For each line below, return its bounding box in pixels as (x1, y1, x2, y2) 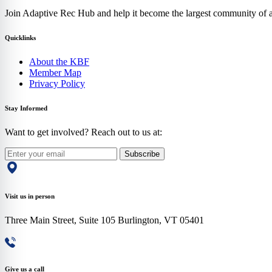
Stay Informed (5, 104, 47, 112)
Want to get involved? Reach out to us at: (5, 126, 162, 137)
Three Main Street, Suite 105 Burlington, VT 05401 (5, 214, 204, 225)
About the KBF (29, 56, 89, 67)
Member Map (29, 67, 81, 78)
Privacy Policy (29, 78, 85, 89)
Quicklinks (5, 33, 36, 41)
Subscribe (124, 149, 160, 158)
